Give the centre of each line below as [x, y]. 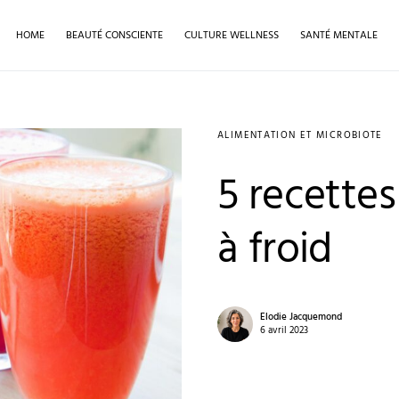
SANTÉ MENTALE [339, 35]
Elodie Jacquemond [301, 317]
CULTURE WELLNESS [232, 35]
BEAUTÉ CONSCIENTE [114, 35]
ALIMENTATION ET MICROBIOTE [300, 135]
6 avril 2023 [284, 330]
